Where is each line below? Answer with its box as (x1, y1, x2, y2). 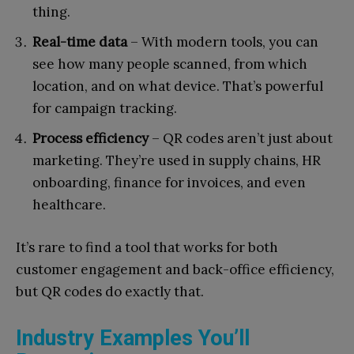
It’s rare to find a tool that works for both (16, 238, 278, 256)
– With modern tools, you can (127, 32, 318, 51)
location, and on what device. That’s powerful (32, 77, 323, 95)
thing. (32, 2, 70, 21)
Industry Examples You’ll (16, 325, 250, 351)
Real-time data (32, 32, 127, 51)
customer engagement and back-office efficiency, (16, 260, 334, 278)
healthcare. (32, 195, 106, 213)
